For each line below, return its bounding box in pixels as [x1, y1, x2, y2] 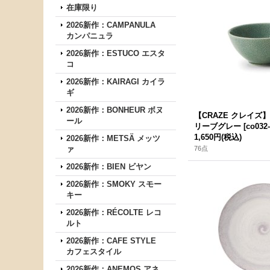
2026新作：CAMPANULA [66, 20, 155, 30]
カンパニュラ [66, 31, 113, 40]
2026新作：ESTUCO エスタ [66, 49, 165, 58]
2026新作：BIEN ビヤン [66, 162, 151, 171]
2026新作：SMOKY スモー [66, 180, 162, 189]
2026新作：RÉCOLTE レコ [66, 208, 162, 217]
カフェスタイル [66, 247, 121, 256]
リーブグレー [194, 122, 241, 131]
